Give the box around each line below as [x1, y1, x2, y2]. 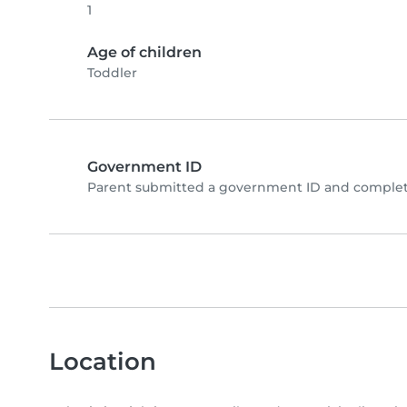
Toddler [87, 64, 137, 81]
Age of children [87, 43, 202, 61]
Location [49, 346, 156, 375]
